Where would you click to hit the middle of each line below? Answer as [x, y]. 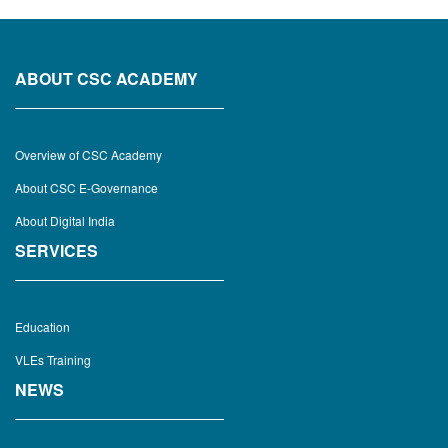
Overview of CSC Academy [88, 154]
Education [42, 326]
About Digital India [65, 220]
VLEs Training [53, 359]
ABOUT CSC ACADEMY [106, 78]
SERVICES [56, 250]
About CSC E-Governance [86, 187]
